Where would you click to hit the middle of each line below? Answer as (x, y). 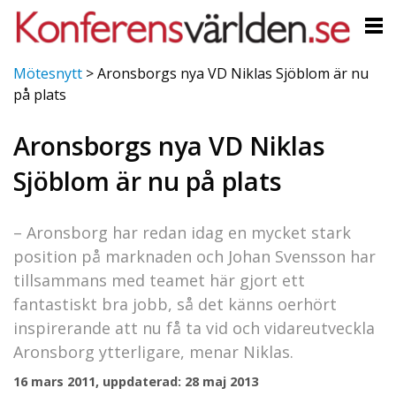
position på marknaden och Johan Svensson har (194, 256)
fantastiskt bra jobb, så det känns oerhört (175, 304)
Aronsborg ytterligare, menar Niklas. (153, 351)
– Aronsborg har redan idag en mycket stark (182, 232)
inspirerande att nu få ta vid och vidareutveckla (194, 327)
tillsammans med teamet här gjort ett (159, 280)
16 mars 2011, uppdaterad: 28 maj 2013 (136, 381)
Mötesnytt (48, 74)
